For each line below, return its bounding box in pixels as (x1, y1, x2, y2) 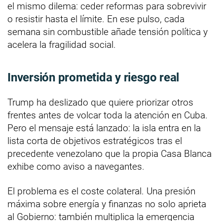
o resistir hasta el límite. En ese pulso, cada (7, 13, 184, 25)
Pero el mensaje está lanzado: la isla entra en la (7, 122, 201, 134)
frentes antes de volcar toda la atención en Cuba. (7, 110, 208, 121)
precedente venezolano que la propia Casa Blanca (7, 148, 212, 160)
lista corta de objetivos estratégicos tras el (7, 135, 182, 147)
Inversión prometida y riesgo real (7, 71, 180, 85)
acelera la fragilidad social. (7, 39, 116, 51)
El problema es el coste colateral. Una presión (7, 185, 195, 197)
